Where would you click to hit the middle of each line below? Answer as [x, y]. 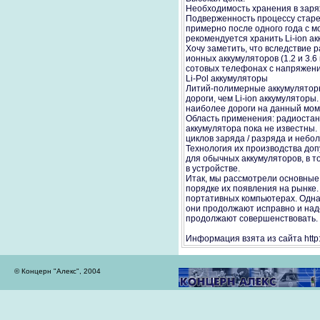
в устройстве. [213, 169]
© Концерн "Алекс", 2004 [57, 271]
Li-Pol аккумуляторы [227, 79]
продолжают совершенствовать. [252, 219]
